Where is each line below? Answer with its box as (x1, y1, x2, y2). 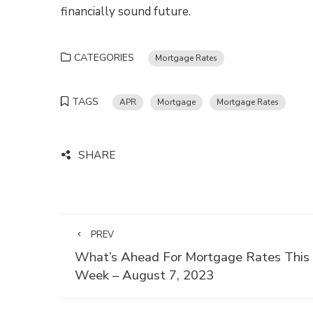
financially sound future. (61, 3, 191, 20)
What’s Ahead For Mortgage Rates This (75, 248, 310, 266)
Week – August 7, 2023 (75, 266, 214, 284)
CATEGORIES (74, 51, 134, 64)
